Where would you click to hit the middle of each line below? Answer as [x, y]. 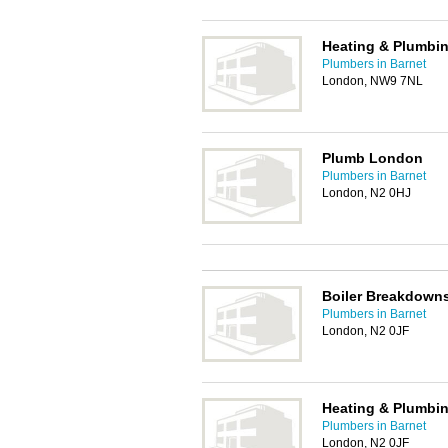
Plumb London [372, 158]
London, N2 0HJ [366, 193]
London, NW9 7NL [372, 81]
